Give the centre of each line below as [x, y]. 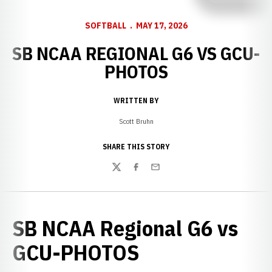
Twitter [126, 173]
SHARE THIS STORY [136, 147]
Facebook [149, 173]
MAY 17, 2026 [161, 25]
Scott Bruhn [136, 121]
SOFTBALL [105, 25]
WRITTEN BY [136, 100]
